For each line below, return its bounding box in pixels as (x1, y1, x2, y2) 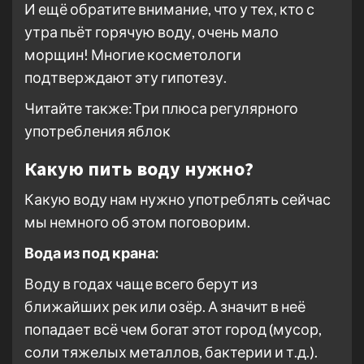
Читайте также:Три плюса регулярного (24, 99, 298, 118)
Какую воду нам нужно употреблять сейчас (24, 190, 331, 209)
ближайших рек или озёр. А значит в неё (24, 297, 305, 316)
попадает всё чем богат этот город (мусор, (24, 320, 322, 339)
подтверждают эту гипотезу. (24, 68, 227, 87)
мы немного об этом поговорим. (24, 213, 250, 232)
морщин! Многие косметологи (24, 45, 241, 64)
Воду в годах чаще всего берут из (24, 275, 258, 293)
